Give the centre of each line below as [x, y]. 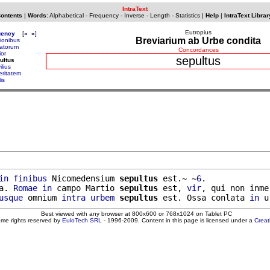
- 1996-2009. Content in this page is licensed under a [178, 220]
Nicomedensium [83, 178]
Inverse [134, 15]
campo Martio [86, 188]
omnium [42, 197]
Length [160, 15]
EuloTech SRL [82, 220]
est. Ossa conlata [204, 197]
